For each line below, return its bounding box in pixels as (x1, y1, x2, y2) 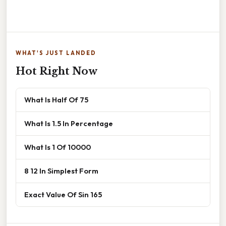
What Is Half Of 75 (24, 94, 88, 104)
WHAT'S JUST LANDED (16, 49, 96, 56)
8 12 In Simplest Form (24, 165, 98, 176)
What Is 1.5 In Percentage (24, 118, 113, 128)
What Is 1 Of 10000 (24, 142, 91, 152)
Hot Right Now (16, 65, 97, 77)
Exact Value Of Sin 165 (24, 189, 102, 199)
